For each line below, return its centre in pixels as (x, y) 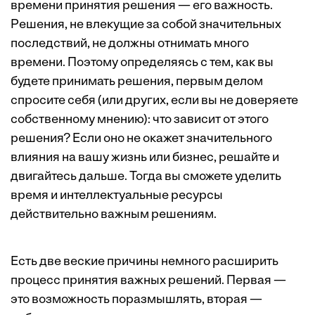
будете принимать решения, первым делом (137, 82)
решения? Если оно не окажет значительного (141, 139)
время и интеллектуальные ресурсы (117, 196)
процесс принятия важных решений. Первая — (148, 281)
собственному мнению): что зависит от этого (140, 120)
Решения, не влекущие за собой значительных (146, 25)
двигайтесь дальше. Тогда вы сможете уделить (146, 177)
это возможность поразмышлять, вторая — (136, 300)
